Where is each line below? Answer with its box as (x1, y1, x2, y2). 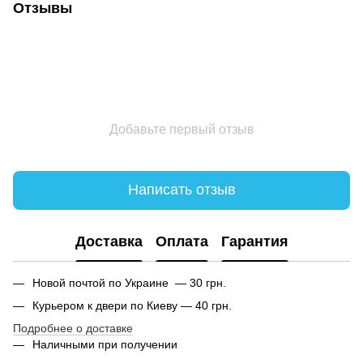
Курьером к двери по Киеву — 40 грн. (32, 298, 232, 312)
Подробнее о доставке (13, 322, 133, 335)
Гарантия (220, 233, 288, 250)
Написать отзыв (127, 181, 236, 199)
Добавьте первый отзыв (109, 122, 254, 136)
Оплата (155, 233, 208, 250)
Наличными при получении (32, 338, 177, 352)
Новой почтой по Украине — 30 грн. (32, 275, 226, 289)
